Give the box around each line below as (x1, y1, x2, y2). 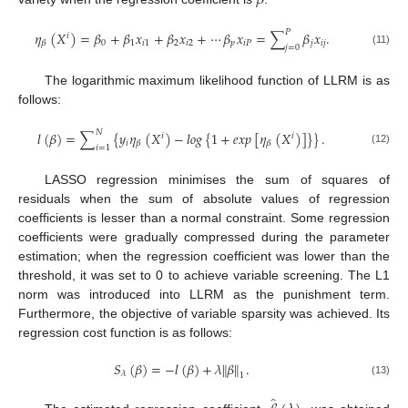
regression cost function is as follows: (18, 324, 232, 340)
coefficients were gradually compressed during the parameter (18, 229, 390, 244)
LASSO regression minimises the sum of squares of (44, 171, 390, 187)
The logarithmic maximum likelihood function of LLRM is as (44, 73, 390, 88)
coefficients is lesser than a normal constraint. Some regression (18, 209, 390, 225)
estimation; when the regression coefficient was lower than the (18, 248, 390, 263)
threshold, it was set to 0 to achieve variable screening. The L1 (18, 267, 390, 282)
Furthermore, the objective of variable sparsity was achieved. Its (18, 305, 390, 321)
